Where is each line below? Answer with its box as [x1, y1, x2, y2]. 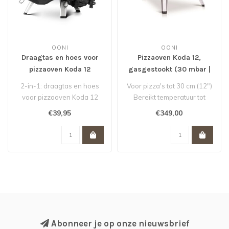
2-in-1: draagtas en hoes [20, 82, 99, 90]
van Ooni [45, 104, 74, 113]
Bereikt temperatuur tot [133, 93, 205, 102]
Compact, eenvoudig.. [135, 116, 203, 124]
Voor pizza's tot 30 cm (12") [126, 82, 212, 90]
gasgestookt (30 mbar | [128, 65, 211, 74]
